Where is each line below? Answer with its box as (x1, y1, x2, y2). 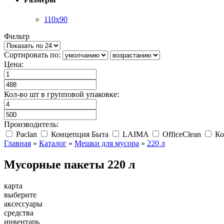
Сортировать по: (4, 50, 60, 59)
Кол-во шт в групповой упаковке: (4, 90, 119, 99)
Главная (4, 139, 31, 148)
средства (4, 208, 33, 217)
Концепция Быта (49, 130, 108, 139)
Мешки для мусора (74, 139, 139, 148)
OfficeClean (160, 130, 201, 139)
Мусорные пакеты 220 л (4, 158, 135, 171)
